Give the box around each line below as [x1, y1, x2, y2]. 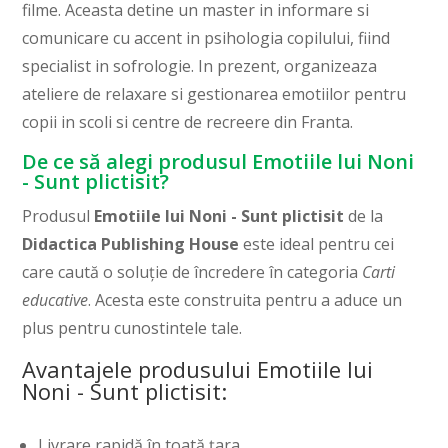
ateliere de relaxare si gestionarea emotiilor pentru [22, 83, 407, 106]
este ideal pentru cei [239, 233, 395, 256]
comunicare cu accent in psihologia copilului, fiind [22, 27, 391, 50]
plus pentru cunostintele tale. [22, 317, 243, 340]
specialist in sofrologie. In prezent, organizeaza [22, 55, 378, 78]
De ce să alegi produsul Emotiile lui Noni [22, 148, 415, 176]
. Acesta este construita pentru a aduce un [88, 289, 403, 312]
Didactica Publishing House [22, 233, 240, 256]
